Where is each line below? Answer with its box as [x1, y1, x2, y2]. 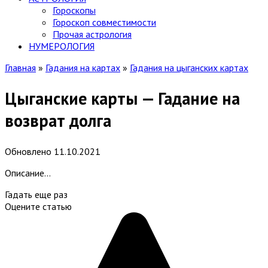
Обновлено [5, 145, 51, 158]
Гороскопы [53, 4, 96, 16]
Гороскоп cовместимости [53, 16, 156, 28]
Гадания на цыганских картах [130, 62, 248, 74]
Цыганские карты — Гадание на [5, 87, 240, 110]
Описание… [5, 167, 51, 179]
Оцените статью [5, 200, 72, 213]
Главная [5, 62, 36, 74]
